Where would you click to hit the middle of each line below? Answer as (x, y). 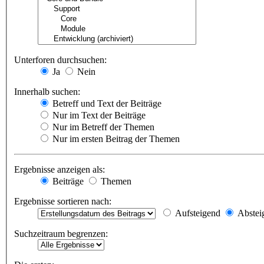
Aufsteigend (197, 213)
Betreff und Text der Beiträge (106, 104)
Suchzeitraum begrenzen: (61, 234)
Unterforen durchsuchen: (60, 60)
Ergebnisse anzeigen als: (60, 170)
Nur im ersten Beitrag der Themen (115, 139)
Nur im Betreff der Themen (102, 127)
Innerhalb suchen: (47, 92)
